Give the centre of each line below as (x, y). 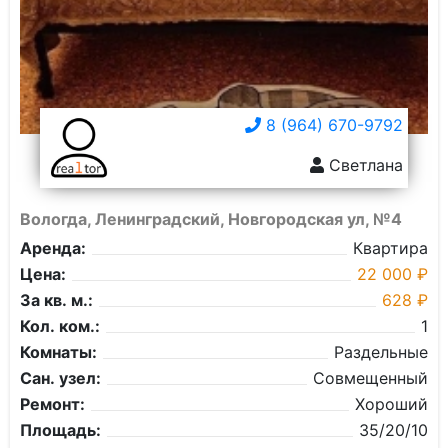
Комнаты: (58, 352)
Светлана (363, 165)
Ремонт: (52, 404)
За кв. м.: (56, 300)
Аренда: (53, 248)
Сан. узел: (60, 378)
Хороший (391, 404)
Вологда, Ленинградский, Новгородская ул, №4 (211, 219)
